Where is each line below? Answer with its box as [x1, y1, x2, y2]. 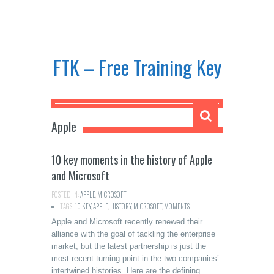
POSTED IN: [51, 190, 80, 199]
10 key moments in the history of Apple [51, 152, 212, 168]
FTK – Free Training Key [53, 53, 221, 81]
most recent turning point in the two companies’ [51, 254, 219, 263]
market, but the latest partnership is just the [51, 242, 206, 251]
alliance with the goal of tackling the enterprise [51, 229, 215, 239]
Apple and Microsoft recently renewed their [51, 217, 202, 226]
